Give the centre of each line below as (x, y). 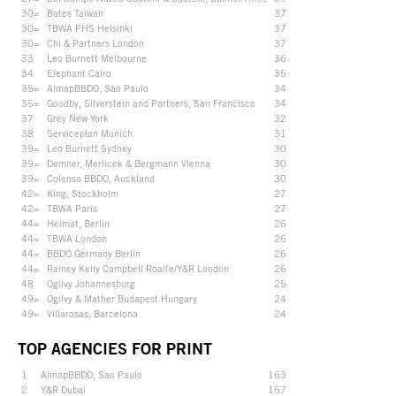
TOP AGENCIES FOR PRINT (115, 348)
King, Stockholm (83, 193)
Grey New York (78, 118)
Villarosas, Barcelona (92, 313)
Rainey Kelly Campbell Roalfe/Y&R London (138, 268)
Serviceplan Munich (90, 133)
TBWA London (77, 238)
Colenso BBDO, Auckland (101, 178)
